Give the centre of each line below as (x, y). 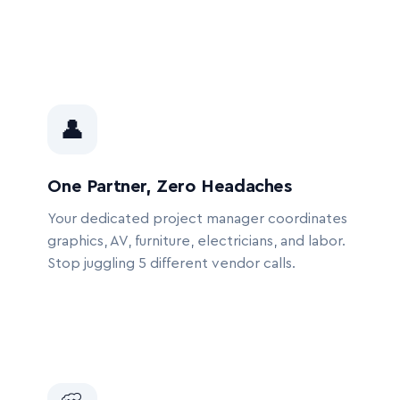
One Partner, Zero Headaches (170, 187)
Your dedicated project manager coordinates (198, 219)
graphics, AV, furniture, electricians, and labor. (197, 241)
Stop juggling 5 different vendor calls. (172, 263)
